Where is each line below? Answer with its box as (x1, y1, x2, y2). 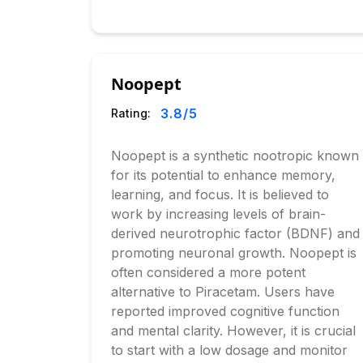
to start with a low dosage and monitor (111, 342, 348, 358)
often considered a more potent (111, 264, 305, 280)
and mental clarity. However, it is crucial (111, 322, 356, 339)
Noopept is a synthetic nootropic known (111, 147, 359, 164)
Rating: (111, 106, 151, 120)
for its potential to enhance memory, (111, 167, 335, 183)
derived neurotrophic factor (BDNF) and (111, 225, 360, 241)
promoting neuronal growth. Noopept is (111, 245, 357, 261)
